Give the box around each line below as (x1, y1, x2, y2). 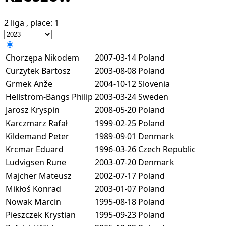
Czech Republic (138, 143, 196, 155)
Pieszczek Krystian (6, 209, 76, 220)
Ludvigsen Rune (6, 156, 66, 168)
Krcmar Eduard (6, 143, 64, 155)
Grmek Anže (6, 78, 52, 89)
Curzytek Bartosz (6, 65, 71, 76)
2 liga (4, 17, 26, 28)
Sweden (138, 91, 168, 102)
